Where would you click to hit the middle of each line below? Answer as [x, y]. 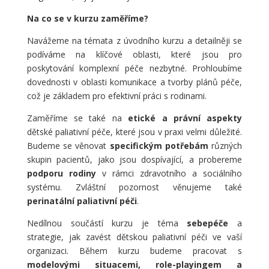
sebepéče [208, 223]
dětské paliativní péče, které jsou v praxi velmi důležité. [134, 132]
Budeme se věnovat [68, 146]
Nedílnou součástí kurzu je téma [107, 223]
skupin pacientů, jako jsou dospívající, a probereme [134, 159]
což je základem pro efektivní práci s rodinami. [116, 96]
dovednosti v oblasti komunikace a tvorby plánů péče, [134, 82]
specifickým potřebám [159, 146]
